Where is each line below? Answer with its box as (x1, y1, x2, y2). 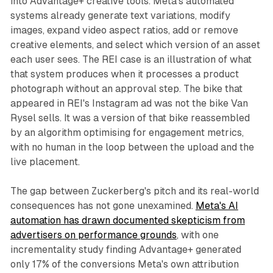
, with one (176, 229, 219, 241)
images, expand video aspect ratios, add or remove (10, 24, 238, 37)
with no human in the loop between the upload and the (10, 141, 254, 154)
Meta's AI (195, 200, 238, 212)
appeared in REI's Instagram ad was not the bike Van (10, 97, 248, 110)
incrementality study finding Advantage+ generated (10, 244, 241, 256)
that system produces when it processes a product (10, 68, 239, 80)
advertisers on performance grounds (10, 229, 177, 241)
